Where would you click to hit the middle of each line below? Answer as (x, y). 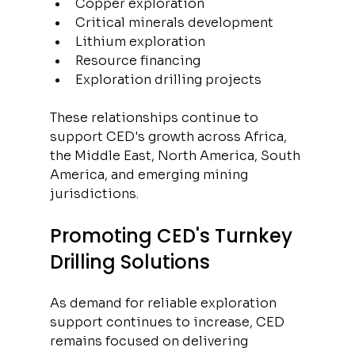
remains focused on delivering (150, 341)
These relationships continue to (155, 117)
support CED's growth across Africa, (170, 136)
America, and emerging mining (150, 174)
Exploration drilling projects (168, 79)
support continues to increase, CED (168, 322)
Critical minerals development (174, 22)
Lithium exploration (140, 41)
